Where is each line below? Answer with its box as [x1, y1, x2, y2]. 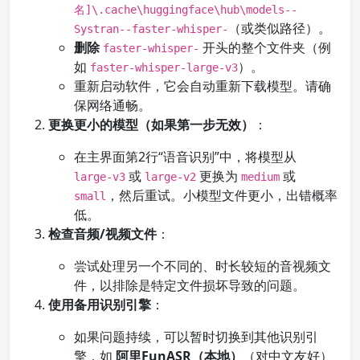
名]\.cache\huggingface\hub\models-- [74, 3, 297, 16]
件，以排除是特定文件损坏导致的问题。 [74, 276, 305, 294]
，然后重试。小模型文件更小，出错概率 [106, 186, 337, 204]
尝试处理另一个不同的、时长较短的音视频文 [74, 257, 331, 275]
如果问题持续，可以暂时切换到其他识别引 [74, 328, 318, 346]
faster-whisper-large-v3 [90, 61, 238, 74]
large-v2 [145, 170, 196, 183]
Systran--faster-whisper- [74, 22, 228, 35]
